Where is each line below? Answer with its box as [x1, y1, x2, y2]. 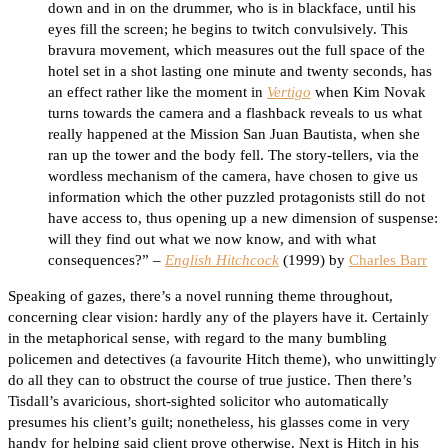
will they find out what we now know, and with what [48, 231, 376, 248]
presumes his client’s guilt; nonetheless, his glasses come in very [8, 414, 410, 431]
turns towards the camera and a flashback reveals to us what [48, 105, 422, 122]
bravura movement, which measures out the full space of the [48, 42, 425, 59]
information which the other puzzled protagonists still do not [48, 189, 425, 206]
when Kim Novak [311, 84, 426, 101]
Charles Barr [349, 252, 427, 269]
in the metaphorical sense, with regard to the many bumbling [8, 330, 387, 347]
